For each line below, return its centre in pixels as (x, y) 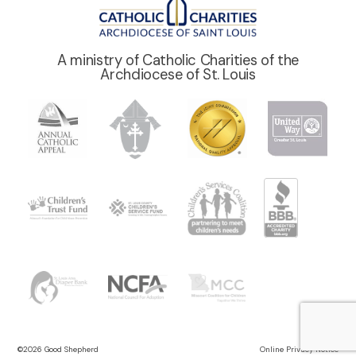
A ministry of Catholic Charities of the (178, 60)
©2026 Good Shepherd (58, 349)
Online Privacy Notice (299, 349)
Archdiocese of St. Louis (178, 74)
